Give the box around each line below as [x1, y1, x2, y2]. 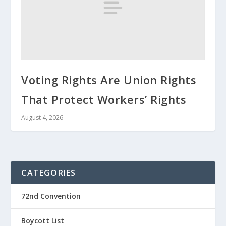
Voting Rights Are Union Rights [21, 72, 197, 88]
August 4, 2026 [21, 113, 64, 122]
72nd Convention [21, 191, 81, 201]
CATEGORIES [21, 167, 76, 179]
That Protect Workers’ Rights [21, 92, 187, 107]
